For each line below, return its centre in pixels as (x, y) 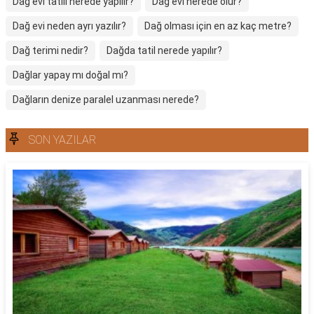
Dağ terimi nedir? (50, 50)
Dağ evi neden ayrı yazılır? (69, 26)
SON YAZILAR (62, 140)
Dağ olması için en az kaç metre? (218, 26)
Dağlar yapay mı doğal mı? (70, 75)
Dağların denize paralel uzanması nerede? (106, 100)
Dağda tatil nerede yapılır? (164, 50)
